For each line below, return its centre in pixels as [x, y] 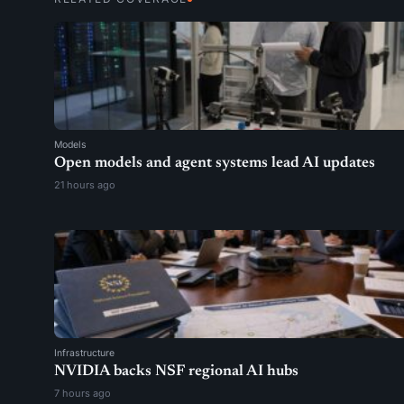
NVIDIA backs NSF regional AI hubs [176, 372]
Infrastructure [84, 353]
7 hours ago [83, 393]
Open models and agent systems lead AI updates [215, 164]
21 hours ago [85, 185]
